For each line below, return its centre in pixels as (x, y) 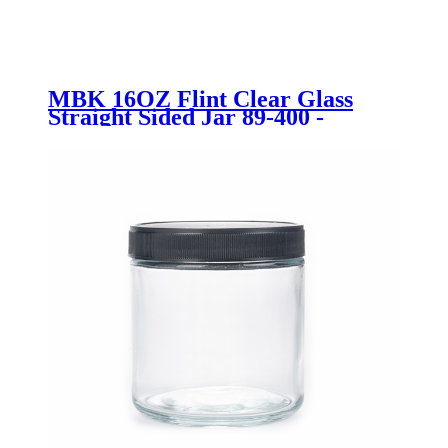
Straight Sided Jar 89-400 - (186, 117)
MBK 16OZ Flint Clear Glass (200, 99)
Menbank (97, 135)
